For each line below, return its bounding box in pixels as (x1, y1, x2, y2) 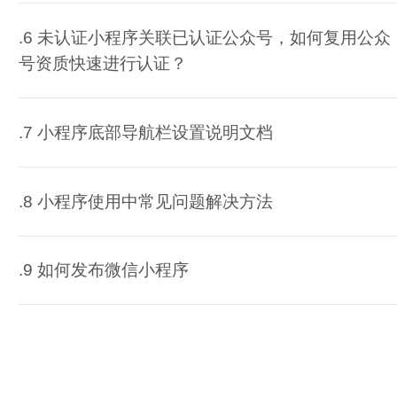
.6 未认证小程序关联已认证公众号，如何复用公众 (18, 28, 391, 48)
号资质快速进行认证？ (18, 54, 187, 74)
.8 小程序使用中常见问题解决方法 (18, 191, 273, 211)
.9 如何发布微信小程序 (18, 261, 189, 280)
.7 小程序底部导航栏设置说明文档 (18, 122, 273, 142)
